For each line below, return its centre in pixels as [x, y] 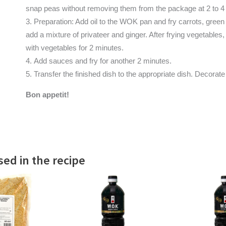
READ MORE [113, 219]
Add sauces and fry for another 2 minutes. [102, 61]
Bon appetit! [47, 95]
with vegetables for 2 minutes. [74, 48]
